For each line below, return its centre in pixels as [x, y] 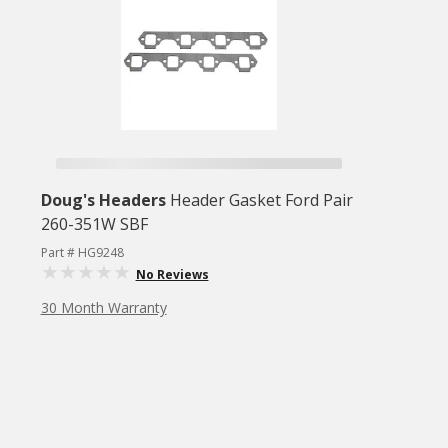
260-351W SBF [94, 224]
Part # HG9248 [82, 252]
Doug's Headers [103, 200]
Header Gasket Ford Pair [261, 200]
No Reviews [172, 274]
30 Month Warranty [103, 307]
